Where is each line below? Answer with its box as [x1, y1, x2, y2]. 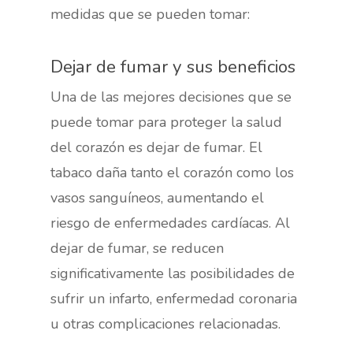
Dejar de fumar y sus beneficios [50, 54, 296, 79]
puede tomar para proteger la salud [50, 112, 283, 132]
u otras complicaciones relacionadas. [50, 314, 281, 333]
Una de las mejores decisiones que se [50, 87, 292, 106]
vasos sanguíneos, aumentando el [50, 188, 265, 207]
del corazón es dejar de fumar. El [50, 137, 263, 157]
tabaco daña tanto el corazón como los [50, 162, 295, 182]
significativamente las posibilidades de [50, 263, 295, 283]
